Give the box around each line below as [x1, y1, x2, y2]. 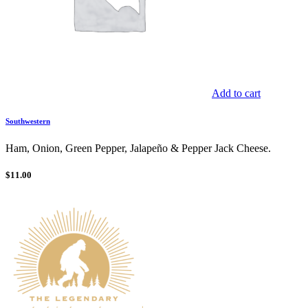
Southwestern [5, 117, 50, 126]
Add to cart [212, 87, 261, 100]
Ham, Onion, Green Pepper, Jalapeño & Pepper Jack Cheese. [5, 142, 271, 155]
